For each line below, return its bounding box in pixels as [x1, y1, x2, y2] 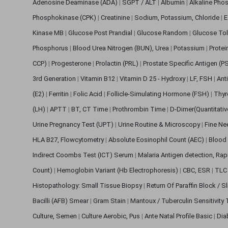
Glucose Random [137, 28, 189, 37]
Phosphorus [33, 44, 70, 52]
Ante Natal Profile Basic [145, 212, 214, 220]
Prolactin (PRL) [96, 59, 140, 67]
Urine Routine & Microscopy [118, 120, 202, 128]
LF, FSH [190, 74, 214, 82]
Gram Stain [93, 196, 127, 205]
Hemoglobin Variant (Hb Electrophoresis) [57, 166, 180, 174]
